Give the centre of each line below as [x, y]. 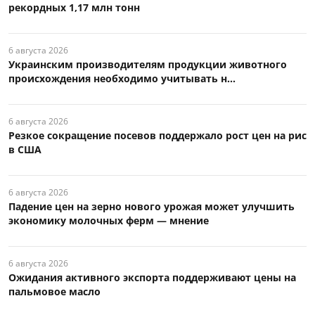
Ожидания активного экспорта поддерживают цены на [152, 278]
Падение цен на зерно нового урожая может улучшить [152, 207]
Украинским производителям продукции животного [148, 65]
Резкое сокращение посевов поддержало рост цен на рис [157, 136]
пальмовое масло [54, 292]
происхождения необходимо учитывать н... [122, 79]
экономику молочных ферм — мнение [109, 221]
